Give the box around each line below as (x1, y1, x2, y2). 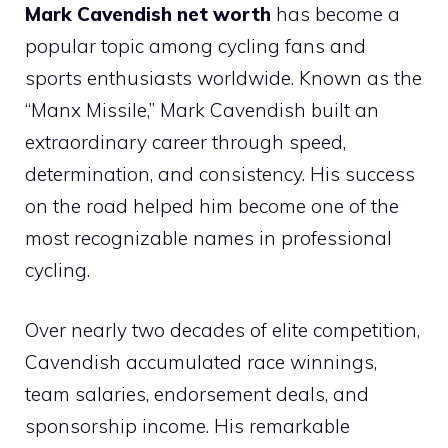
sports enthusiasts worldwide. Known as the (25, 65, 422, 90)
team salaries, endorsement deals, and (25, 382, 369, 407)
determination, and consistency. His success (25, 161, 415, 186)
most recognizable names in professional (25, 225, 392, 250)
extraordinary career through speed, (25, 129, 346, 154)
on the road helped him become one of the (25, 193, 399, 218)
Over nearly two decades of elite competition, (25, 318, 420, 343)
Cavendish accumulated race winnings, (25, 350, 377, 375)
